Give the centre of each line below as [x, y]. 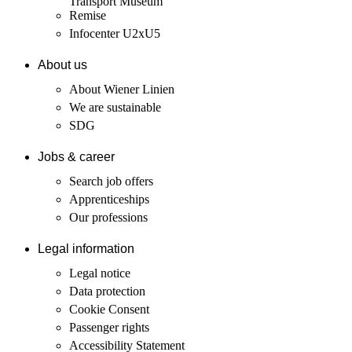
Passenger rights [109, 327]
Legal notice [100, 273]
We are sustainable [115, 107]
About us [62, 65]
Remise [88, 15]
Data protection [107, 291]
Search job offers [111, 181]
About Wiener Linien [122, 89]
